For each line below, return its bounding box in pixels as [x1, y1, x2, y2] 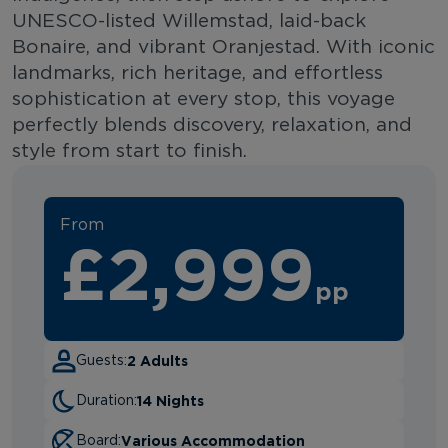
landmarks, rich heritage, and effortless [12, 63, 383, 83]
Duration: [76, 393, 137, 408]
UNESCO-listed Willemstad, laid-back [12, 11, 366, 31]
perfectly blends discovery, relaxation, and [12, 115, 412, 135]
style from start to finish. [12, 141, 247, 161]
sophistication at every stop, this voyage [12, 89, 395, 109]
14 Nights [137, 392, 204, 408]
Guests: [76, 353, 127, 368]
